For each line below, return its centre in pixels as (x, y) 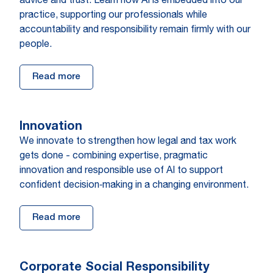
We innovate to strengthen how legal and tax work (128, 142)
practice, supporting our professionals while (113, 16)
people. (36, 45)
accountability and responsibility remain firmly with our (135, 30)
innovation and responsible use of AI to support (121, 171)
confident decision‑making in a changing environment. (136, 186)
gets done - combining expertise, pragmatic (114, 157)
